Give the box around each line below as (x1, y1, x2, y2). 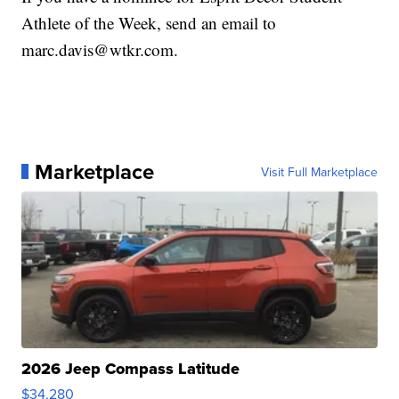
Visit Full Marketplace (260, 162, 378, 181)
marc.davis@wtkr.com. (21, 37, 179, 61)
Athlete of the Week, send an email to (21, 11, 277, 34)
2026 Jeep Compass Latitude (21, 356, 240, 380)
